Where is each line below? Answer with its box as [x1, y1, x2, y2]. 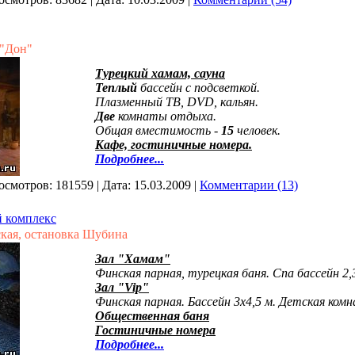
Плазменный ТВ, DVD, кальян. [95, 95, 258, 109]
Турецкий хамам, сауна [95, 67, 225, 80]
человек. [237, 124, 281, 137]
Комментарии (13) [200, 178, 298, 192]
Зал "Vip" [95, 281, 149, 294]
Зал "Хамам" [95, 252, 170, 265]
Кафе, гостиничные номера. [95, 138, 252, 151]
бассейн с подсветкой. [137, 81, 260, 94]
